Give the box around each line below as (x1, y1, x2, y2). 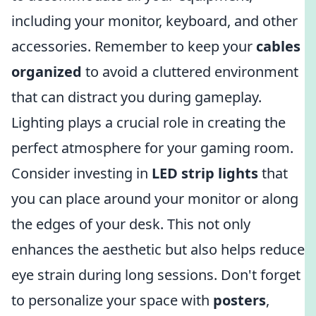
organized (11, 62, 82, 81)
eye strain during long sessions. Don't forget (11, 265, 300, 284)
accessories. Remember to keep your (11, 37, 256, 56)
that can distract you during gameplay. (11, 87, 262, 107)
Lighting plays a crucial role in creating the (11, 113, 286, 132)
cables (256, 37, 300, 56)
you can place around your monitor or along (11, 189, 298, 208)
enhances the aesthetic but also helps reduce (11, 240, 305, 259)
